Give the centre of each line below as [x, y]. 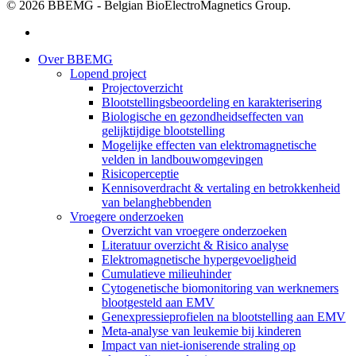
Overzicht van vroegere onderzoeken [194, 230]
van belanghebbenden [157, 202]
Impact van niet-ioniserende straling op [199, 345]
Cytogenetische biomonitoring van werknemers [220, 288]
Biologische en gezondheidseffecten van [203, 116]
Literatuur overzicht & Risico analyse [195, 245]
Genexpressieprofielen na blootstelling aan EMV [224, 316]
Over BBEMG [75, 59]
